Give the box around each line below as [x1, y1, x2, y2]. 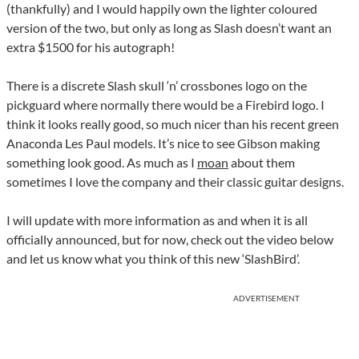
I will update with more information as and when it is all [6, 212, 308, 228]
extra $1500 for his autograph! [6, 39, 175, 55]
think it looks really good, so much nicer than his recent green [6, 116, 339, 132]
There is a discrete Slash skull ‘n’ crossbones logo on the [6, 78, 307, 94]
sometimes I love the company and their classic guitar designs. [6, 174, 344, 190]
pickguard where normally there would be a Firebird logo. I [6, 97, 325, 113]
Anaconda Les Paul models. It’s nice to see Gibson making [6, 135, 320, 151]
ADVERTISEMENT [233, 293, 300, 304]
